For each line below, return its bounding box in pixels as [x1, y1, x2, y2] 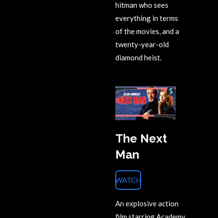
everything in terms [115, 13, 178, 22]
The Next [115, 132, 167, 146]
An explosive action [115, 199, 179, 208]
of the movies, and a [115, 26, 179, 36]
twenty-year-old [115, 39, 169, 49]
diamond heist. [115, 53, 162, 62]
